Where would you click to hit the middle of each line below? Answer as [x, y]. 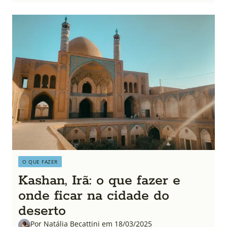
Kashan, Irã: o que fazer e [99, 180]
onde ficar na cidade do [94, 196]
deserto [42, 211]
